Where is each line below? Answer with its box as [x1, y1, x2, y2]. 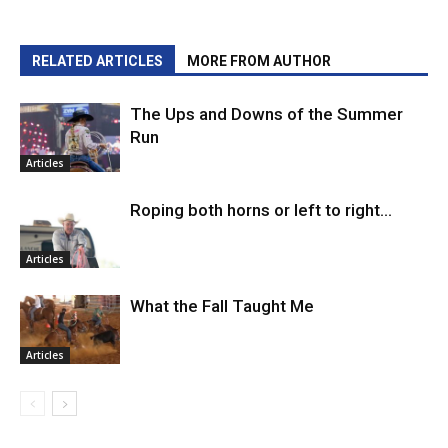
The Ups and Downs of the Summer [130, 104, 403, 125]
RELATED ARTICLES [32, 53, 163, 70]
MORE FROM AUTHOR [187, 53, 331, 70]
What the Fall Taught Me [130, 296, 314, 317]
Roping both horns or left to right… [130, 200, 392, 221]
